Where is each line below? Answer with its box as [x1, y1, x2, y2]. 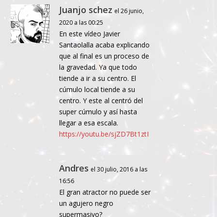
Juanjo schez [59, 4, 113, 16]
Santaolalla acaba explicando [59, 40, 150, 50]
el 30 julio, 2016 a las [91, 165, 148, 174]
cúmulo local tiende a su [59, 85, 136, 94]
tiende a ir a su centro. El [59, 74, 137, 83]
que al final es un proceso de [59, 51, 150, 61]
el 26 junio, [114, 7, 144, 15]
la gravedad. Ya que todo [59, 62, 138, 72]
